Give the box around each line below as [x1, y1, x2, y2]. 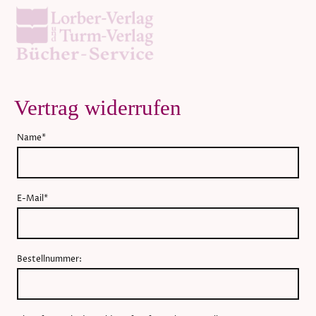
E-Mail [17, 193, 44, 205]
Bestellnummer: [17, 253, 82, 266]
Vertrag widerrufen [14, 96, 181, 121]
